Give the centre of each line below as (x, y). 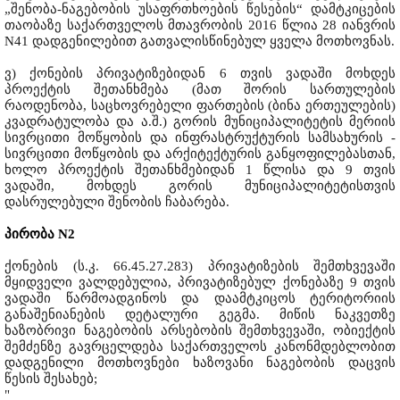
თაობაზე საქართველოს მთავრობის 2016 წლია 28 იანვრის (200, 25)
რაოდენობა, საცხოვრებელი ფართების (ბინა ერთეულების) (200, 105)
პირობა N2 (40, 233)
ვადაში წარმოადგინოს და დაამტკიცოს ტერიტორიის (200, 298)
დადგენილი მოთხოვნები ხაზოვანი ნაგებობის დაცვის (200, 362)
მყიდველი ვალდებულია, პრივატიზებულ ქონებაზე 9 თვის (200, 282)
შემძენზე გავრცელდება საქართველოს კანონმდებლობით (200, 346)
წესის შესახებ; (51, 378)
